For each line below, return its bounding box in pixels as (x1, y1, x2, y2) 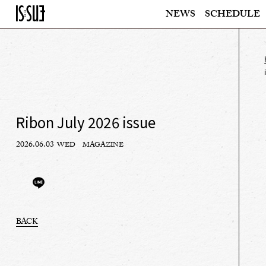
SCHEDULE (205, 7, 261, 23)
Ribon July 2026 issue (15, 112, 156, 132)
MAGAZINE (83, 140, 124, 151)
